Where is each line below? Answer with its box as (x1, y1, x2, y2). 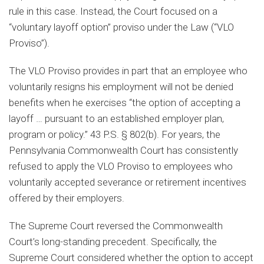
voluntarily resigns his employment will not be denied (9, 80, 233, 93)
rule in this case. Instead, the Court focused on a (9, 5, 217, 17)
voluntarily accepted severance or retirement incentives (9, 176, 246, 188)
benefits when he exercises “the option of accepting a (9, 96, 240, 108)
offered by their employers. (9, 192, 124, 204)
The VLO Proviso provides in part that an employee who (9, 64, 247, 77)
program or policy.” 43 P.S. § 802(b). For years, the (9, 128, 220, 140)
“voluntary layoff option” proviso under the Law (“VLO (9, 21, 234, 33)
